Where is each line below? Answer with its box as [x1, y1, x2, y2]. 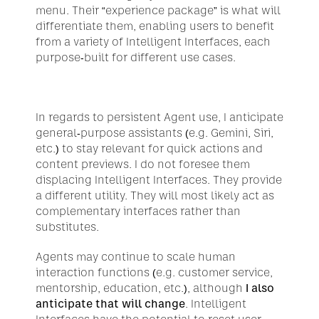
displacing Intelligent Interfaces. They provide [36, 174, 282, 186]
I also [243, 282, 274, 294]
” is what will [214, 4, 281, 16]
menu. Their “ [36, 4, 105, 16]
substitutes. [36, 221, 99, 233]
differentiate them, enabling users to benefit [36, 20, 274, 32]
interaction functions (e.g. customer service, [36, 266, 273, 278]
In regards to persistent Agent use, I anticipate [36, 111, 283, 123]
